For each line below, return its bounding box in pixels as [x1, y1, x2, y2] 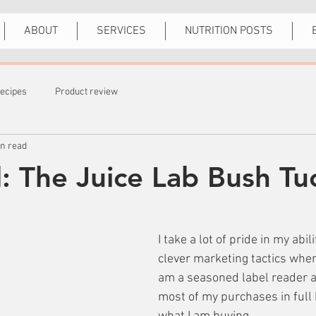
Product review [55, 85, 118, 98]
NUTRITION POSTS [185, 24, 273, 38]
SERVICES [97, 24, 146, 38]
